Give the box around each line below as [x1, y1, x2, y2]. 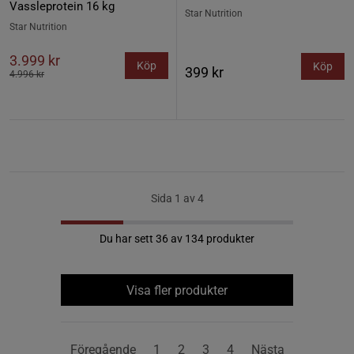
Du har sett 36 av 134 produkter [100, 232, 254, 245]
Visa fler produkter [126, 282, 228, 298]
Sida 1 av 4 [150, 192, 204, 205]
